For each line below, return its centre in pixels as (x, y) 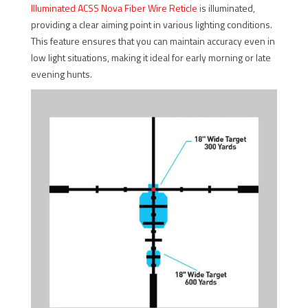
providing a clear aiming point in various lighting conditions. (152, 24)
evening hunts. (62, 74)
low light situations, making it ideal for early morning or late (151, 57)
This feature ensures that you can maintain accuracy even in (153, 41)
